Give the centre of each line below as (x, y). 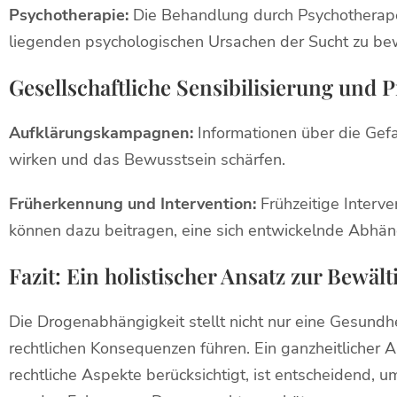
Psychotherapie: (69, 15)
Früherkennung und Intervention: (132, 204)
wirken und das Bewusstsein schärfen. (147, 160)
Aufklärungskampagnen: (101, 133)
